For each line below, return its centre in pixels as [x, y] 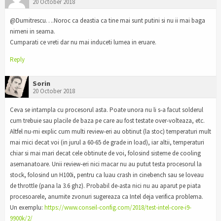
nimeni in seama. [33, 31]
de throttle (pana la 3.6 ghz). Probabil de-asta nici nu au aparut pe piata [105, 186]
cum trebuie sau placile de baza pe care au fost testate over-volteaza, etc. [107, 121]
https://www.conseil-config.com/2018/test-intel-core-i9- [118, 208]
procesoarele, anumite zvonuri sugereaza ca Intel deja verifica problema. [107, 197]
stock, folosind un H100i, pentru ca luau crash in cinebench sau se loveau [107, 175]
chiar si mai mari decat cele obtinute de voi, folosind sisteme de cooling [105, 153]
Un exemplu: [27, 208]
